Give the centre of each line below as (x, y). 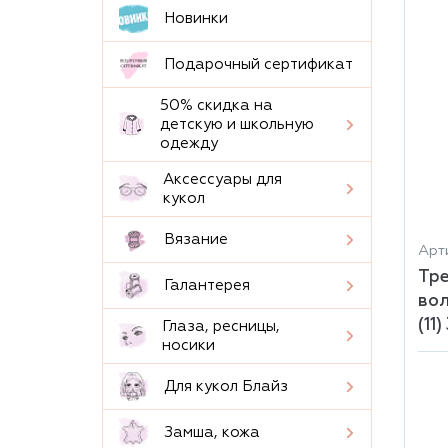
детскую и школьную (237, 124)
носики (188, 345)
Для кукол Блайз (226, 386)
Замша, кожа (212, 432)
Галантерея (207, 285)
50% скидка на (216, 105)
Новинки (196, 18)
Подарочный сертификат (258, 64)
